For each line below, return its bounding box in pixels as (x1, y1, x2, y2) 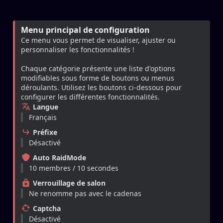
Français (29, 112, 57, 122)
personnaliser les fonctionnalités (21, 45, 132, 55)
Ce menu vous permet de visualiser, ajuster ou (21, 35, 176, 45)
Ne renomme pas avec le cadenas (29, 189, 141, 199)
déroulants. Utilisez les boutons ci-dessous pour (21, 83, 182, 93)
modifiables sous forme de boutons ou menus (21, 73, 174, 83)
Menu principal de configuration (21, 24, 150, 36)
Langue (31, 102, 58, 112)
